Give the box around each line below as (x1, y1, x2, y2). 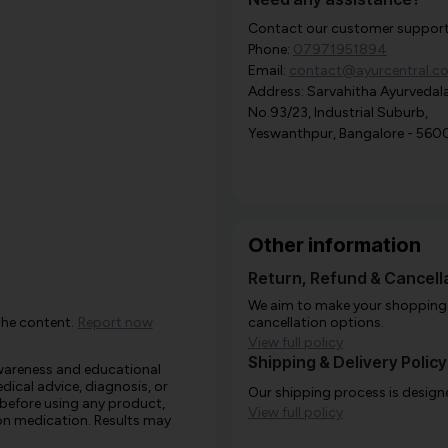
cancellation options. (248, 314, 384, 332)
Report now (77, 314, 153, 332)
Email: (248, 62, 289, 80)
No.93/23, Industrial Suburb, (248, 104, 428, 122)
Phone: (248, 41, 293, 59)
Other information (248, 233, 421, 258)
